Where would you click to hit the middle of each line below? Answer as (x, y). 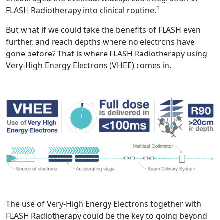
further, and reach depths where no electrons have (100, 42)
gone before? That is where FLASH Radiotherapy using (107, 54)
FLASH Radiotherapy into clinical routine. (81, 11)
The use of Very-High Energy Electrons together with (104, 204)
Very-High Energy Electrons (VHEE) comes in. (89, 66)
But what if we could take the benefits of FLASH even (103, 30)
